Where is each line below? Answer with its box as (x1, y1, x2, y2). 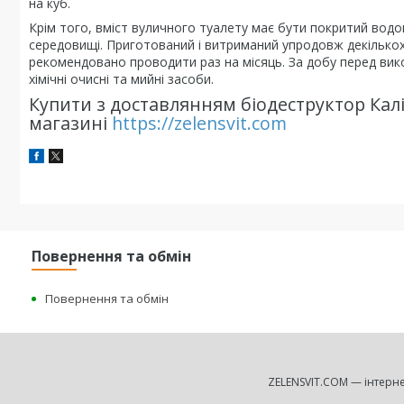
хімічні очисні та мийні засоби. (29, 70, 214, 87)
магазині (29, 111, 112, 135)
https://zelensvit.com (112, 111, 287, 135)
